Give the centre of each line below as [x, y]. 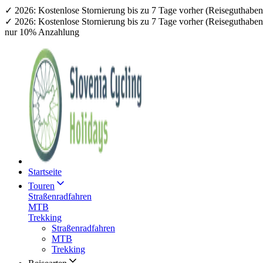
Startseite [45, 172]
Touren [41, 186]
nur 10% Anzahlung [42, 32]
